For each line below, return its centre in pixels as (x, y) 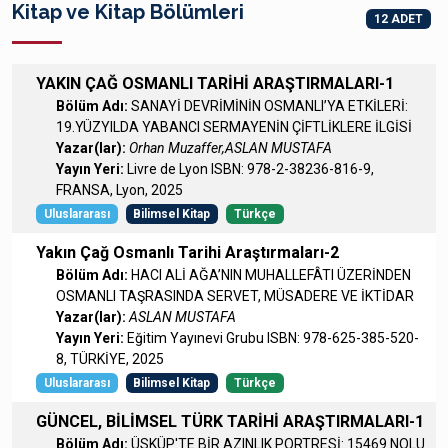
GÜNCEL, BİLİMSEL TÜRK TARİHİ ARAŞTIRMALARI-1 (230, 421)
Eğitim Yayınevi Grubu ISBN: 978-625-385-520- (273, 337)
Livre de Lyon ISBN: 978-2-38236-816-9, (250, 168)
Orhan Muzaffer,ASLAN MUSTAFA (230, 147)
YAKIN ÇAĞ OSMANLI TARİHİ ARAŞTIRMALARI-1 (215, 83)
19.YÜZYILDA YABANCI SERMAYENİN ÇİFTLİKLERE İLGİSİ (234, 126)
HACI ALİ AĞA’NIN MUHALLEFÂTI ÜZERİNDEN (271, 274)
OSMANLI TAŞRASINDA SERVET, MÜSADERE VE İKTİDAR (235, 295)
